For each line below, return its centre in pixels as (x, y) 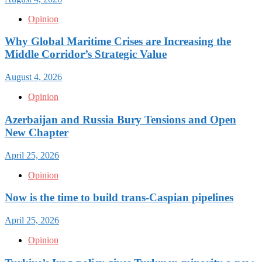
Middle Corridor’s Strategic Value (86, 54)
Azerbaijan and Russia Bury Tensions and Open (120, 119)
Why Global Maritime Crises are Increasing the (118, 42)
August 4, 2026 (33, 77)
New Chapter (37, 132)
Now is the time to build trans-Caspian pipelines (119, 198)
